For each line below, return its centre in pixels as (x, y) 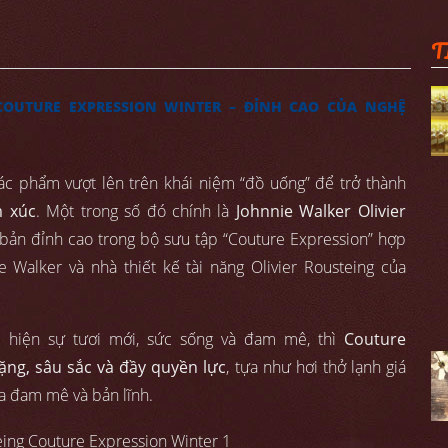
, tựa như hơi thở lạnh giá (316, 367)
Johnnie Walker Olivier (320, 211)
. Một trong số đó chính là (135, 211)
